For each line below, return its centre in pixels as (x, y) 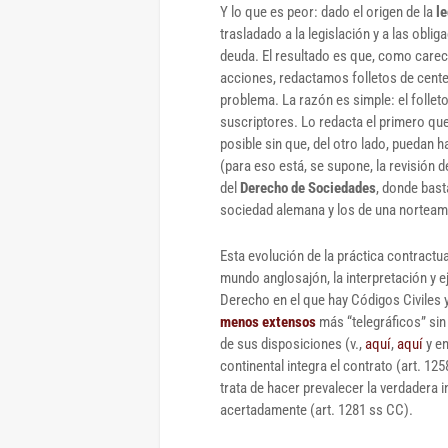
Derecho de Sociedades (308, 187)
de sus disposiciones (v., (292, 343)
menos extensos (268, 321)
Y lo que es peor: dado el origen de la (326, 11)
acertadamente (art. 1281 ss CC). (318, 409)
